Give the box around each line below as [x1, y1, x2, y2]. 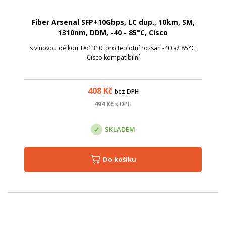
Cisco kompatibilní [86, 53, 140, 62]
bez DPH [114, 87, 139, 96]
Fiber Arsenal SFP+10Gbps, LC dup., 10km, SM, [31, 17, 195, 27]
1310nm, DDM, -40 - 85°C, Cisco [58, 28, 168, 37]
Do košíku [107, 155, 136, 164]
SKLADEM [105, 124, 135, 134]
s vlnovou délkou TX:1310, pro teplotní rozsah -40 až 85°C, [29, 44, 197, 53]
